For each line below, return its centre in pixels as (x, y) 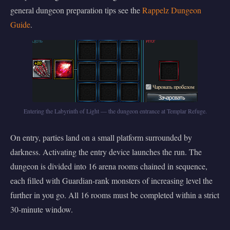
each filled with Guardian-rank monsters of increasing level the (111, 181)
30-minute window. (42, 209)
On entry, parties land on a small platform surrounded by (101, 138)
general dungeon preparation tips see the (76, 10)
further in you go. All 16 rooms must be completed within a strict (115, 195)
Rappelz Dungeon (172, 10)
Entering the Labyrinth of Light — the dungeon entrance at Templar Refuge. (115, 111)
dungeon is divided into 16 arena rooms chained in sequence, (109, 166)
